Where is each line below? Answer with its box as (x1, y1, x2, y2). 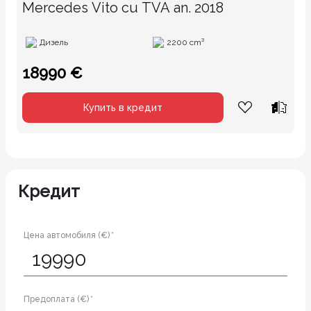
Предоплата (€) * (24, 294, 93, 304)
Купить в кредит (83, 102, 162, 113)
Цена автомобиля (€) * (24, 230, 114, 240)
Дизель (40, 37, 68, 47)
